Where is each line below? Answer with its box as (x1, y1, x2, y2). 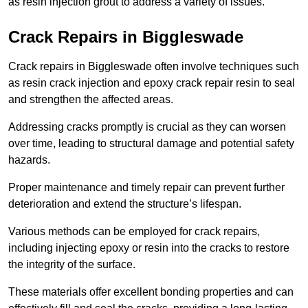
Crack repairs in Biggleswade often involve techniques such (8, 60, 299, 73)
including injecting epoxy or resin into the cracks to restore (8, 242, 289, 254)
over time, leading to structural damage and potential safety (8, 137, 294, 150)
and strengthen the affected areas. (8, 93, 173, 106)
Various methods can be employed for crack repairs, (8, 225, 260, 238)
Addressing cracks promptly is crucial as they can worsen (8, 121, 286, 133)
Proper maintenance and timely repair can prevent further (8, 181, 285, 194)
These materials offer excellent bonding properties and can (8, 286, 294, 298)
